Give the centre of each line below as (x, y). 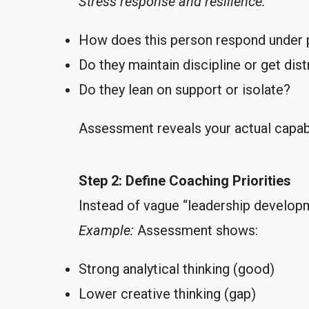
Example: (106, 230)
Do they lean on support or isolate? (185, 89)
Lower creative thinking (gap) (167, 293)
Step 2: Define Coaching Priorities (185, 180)
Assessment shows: (196, 230)
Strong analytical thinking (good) (177, 269)
